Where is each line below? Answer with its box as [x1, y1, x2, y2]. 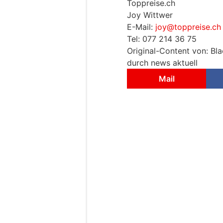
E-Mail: [127, 22, 155, 32]
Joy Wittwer [127, 10, 173, 20]
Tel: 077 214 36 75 [127, 34, 197, 44]
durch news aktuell [127, 58, 198, 68]
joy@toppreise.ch [155, 22, 221, 32]
